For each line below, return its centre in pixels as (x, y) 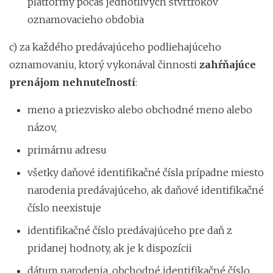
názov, (42, 127)
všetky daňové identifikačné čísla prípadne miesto (146, 172)
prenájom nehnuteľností (72, 82)
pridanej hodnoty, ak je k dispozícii (110, 248)
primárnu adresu (67, 150)
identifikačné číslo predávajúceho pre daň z (130, 230)
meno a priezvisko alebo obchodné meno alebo (140, 109)
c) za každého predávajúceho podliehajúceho (115, 47)
